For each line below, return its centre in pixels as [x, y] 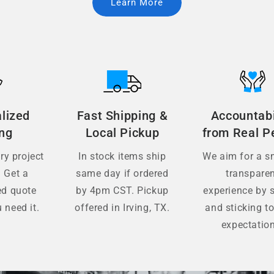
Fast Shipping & [122, 116]
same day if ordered [122, 173]
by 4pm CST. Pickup [122, 190]
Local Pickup [122, 133]
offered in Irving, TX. [122, 207]
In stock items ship [122, 156]
